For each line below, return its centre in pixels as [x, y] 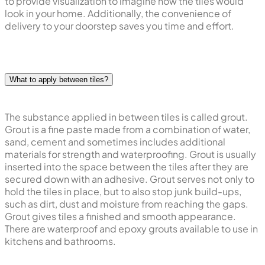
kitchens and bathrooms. [60, 241]
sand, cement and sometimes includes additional [115, 142]
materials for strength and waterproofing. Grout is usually [130, 154]
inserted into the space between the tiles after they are [127, 167]
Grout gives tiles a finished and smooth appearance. [120, 216]
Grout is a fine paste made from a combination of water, [127, 130]
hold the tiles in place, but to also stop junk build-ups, [123, 192]
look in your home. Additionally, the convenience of [118, 13]
